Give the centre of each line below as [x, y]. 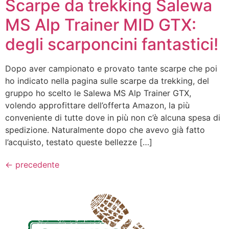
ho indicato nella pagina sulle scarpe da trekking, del [107, 81]
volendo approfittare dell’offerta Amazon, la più [97, 106]
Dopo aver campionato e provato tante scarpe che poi [111, 69]
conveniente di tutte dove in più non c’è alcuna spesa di [113, 118]
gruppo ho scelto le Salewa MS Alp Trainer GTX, [98, 93]
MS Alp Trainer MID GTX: [101, 25]
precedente [36, 165]
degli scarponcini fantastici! [112, 44]
